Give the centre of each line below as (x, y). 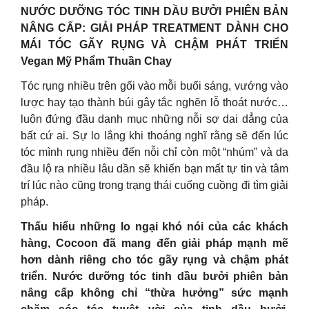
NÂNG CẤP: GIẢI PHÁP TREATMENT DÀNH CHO (154, 28)
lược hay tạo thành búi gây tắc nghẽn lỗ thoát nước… (154, 102)
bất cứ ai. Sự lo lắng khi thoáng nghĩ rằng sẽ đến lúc (154, 136)
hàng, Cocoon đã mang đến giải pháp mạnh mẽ (154, 243)
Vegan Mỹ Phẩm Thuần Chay (96, 61)
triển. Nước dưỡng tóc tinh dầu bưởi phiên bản (154, 276)
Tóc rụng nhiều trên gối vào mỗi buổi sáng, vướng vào (154, 86)
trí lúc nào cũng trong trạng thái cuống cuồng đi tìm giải (154, 185)
